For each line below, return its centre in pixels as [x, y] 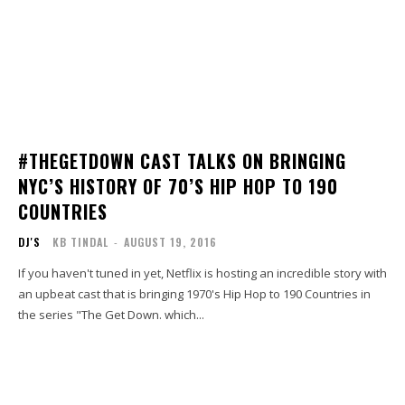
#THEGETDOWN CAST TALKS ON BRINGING [182, 161]
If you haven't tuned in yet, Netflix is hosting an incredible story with [202, 273]
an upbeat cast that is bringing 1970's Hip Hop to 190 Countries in [194, 294]
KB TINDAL [80, 242]
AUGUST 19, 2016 [170, 242]
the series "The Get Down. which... [111, 315]
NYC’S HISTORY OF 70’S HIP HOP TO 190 [178, 187]
